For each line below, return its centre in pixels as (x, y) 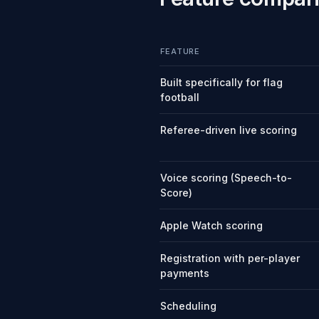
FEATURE (181, 51)
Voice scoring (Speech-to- (226, 178)
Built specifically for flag (221, 82)
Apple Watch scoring (211, 225)
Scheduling (188, 306)
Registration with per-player (230, 258)
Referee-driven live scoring (229, 130)
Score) (176, 193)
